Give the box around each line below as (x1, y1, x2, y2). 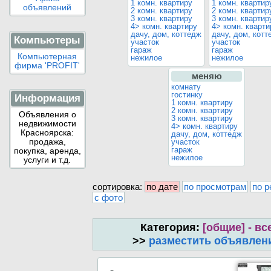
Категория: (140, 221, 203, 234)
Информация (14, 92, 80, 104)
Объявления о (18, 109, 76, 119)
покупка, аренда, (13, 146, 81, 155)
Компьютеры (14, 34, 81, 46)
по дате (146, 181, 178, 192)
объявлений (23, 3, 72, 13)
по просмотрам (184, 181, 247, 192)
